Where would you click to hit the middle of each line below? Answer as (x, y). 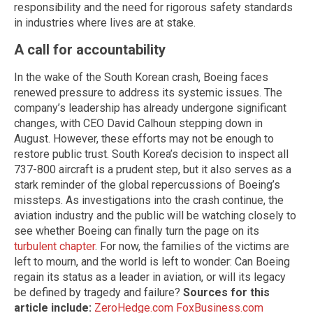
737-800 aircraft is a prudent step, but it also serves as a (153, 170)
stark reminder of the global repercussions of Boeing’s (147, 185)
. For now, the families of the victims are (192, 247)
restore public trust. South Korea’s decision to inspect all (151, 154)
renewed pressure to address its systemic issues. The (148, 93)
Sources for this (226, 293)
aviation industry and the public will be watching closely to (155, 216)
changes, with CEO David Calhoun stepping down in (138, 124)
